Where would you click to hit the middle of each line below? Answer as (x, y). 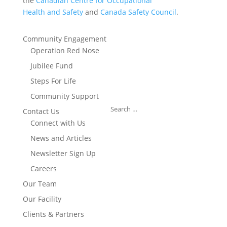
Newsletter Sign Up (63, 153)
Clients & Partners (53, 214)
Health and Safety (53, 12)
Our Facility (42, 199)
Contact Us (41, 111)
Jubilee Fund (51, 66)
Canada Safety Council (138, 12)
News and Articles (61, 138)
